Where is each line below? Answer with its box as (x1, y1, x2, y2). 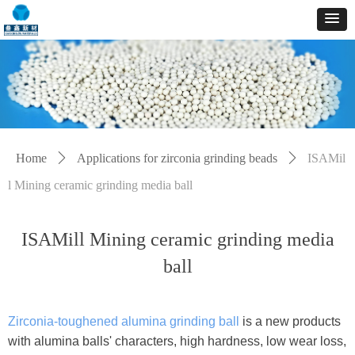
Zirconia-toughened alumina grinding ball (8, 315, 239, 328)
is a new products (239, 315, 341, 328)
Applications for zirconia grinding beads (77, 151, 277, 165)
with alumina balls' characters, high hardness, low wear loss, (8, 334, 346, 348)
